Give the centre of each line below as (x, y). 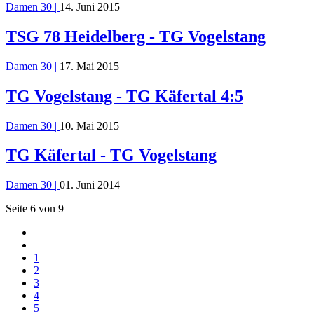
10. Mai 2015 (89, 125)
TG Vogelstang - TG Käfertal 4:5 (124, 96)
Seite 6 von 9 (35, 209)
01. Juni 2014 (90, 185)
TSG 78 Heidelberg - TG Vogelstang (136, 36)
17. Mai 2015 (89, 66)
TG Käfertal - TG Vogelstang (111, 155)
